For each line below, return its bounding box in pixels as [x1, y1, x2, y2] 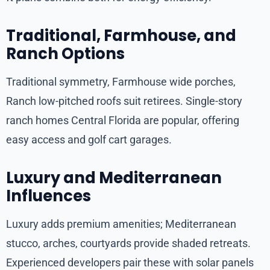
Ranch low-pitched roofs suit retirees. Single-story [6, 95, 242, 108]
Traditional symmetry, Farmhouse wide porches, [6, 75, 236, 89]
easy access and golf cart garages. [6, 133, 172, 146]
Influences [6, 185, 91, 207]
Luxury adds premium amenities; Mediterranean [6, 218, 236, 231]
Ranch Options [6, 43, 125, 65]
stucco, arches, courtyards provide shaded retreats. [6, 237, 251, 250]
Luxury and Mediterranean [6, 167, 222, 189]
